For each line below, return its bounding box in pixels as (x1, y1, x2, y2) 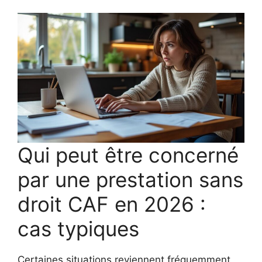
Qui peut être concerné (18, 143, 239, 168)
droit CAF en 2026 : (18, 192, 206, 217)
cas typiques (18, 216, 139, 242)
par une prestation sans (18, 167, 243, 192)
